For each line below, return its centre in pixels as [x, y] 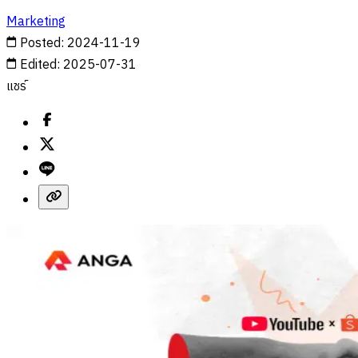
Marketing [36, 22]
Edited [38, 65]
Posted [40, 43]
